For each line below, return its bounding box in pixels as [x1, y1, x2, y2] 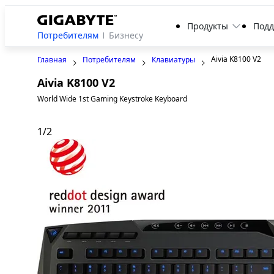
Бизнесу [109, 29, 144, 42]
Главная [37, 54, 67, 65]
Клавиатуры [152, 54, 196, 65]
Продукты [187, 20, 229, 32]
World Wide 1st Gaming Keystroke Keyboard [37, 94, 188, 105]
